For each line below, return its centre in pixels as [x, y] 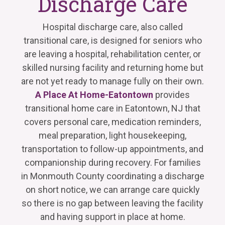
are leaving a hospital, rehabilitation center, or [113, 54]
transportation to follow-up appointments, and [113, 149]
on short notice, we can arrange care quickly [113, 189]
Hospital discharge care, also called [113, 27]
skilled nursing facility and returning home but [113, 67]
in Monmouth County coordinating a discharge [113, 176]
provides [172, 94]
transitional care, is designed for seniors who [113, 40]
